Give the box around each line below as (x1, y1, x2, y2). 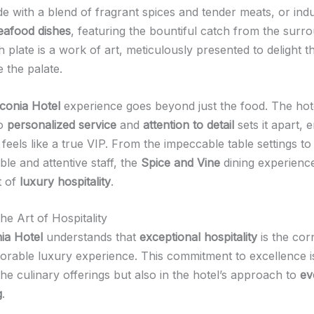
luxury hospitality (20, 174, 111, 189)
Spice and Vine (141, 155, 220, 170)
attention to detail (143, 117, 234, 132)
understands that (43, 230, 139, 245)
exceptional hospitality (139, 230, 257, 245)
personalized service (7, 117, 116, 132)
